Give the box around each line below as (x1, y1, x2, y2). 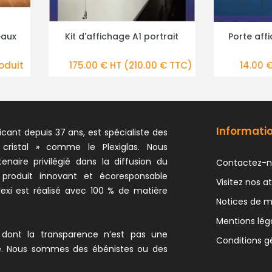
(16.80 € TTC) (134, 58, 197, 72)
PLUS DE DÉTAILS (97, 31, 165, 44)
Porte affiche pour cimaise (72, 30, 191, 42)
